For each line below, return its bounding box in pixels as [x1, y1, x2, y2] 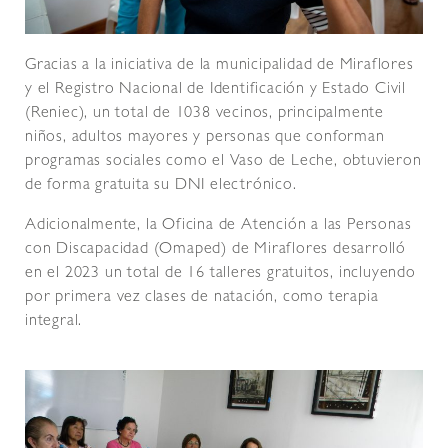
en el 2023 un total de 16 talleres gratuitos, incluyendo [25, 266, 416, 283]
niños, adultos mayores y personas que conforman [25, 130, 385, 147]
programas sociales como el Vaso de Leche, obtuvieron [25, 154, 422, 171]
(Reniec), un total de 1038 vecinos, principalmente [25, 106, 384, 123]
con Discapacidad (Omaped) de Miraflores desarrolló [25, 242, 406, 259]
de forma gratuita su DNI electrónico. [25, 178, 297, 195]
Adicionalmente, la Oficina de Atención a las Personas [25, 218, 412, 235]
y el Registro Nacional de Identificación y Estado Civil [25, 82, 406, 99]
